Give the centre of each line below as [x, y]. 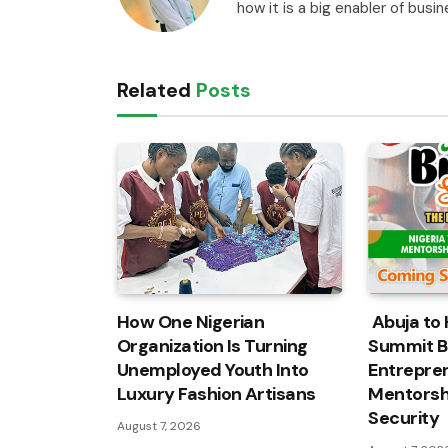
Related [156, 90]
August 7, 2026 [159, 425]
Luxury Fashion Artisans [216, 393]
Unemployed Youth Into [213, 369]
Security [404, 417]
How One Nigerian [191, 321]
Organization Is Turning [212, 345]
